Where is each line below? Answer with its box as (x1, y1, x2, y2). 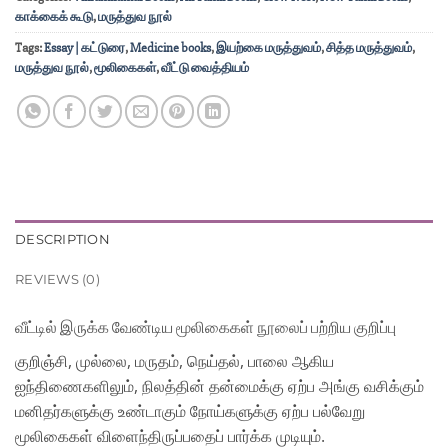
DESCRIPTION (15, 231, 110, 247)
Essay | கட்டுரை (44, 39, 125, 56)
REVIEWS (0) (15, 271, 100, 287)
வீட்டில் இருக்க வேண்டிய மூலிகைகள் (15, 317, 257, 338)
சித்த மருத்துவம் (326, 39, 412, 56)
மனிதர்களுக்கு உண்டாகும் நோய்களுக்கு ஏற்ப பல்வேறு (15, 399, 365, 422)
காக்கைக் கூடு (15, 8, 93, 25)
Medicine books (130, 39, 211, 56)
